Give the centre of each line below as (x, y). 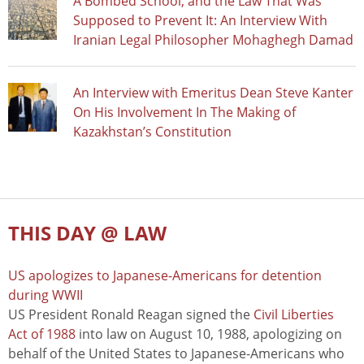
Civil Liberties (294, 315)
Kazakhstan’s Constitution (152, 132)
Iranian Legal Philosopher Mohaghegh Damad (213, 40)
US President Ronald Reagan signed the (131, 315)
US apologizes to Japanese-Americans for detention (165, 276)
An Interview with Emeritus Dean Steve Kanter (213, 93)
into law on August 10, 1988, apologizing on (209, 334)
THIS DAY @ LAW (87, 233)
